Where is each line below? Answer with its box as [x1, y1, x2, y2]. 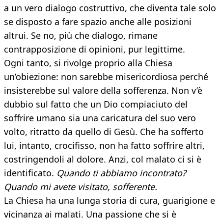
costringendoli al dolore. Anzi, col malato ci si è [4, 153, 201, 165]
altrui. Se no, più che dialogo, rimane [4, 29, 158, 42]
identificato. [4, 167, 56, 179]
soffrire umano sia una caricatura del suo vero [4, 112, 196, 124]
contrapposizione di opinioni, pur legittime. [4, 43, 185, 55]
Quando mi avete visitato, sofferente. [4, 181, 157, 193]
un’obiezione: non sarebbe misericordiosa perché [4, 71, 208, 83]
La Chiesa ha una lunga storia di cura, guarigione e [4, 194, 215, 207]
